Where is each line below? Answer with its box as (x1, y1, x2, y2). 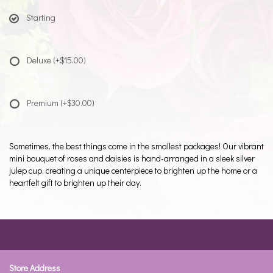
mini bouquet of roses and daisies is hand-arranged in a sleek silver (9, 152, 255, 164)
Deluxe (27, 54, 53, 66)
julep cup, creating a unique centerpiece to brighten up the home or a (9, 165, 257, 176)
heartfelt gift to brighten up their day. (9, 177, 141, 188)
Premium (27, 97, 60, 108)
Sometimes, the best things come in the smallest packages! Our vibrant (9, 140, 264, 152)
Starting (26, 12, 55, 23)
